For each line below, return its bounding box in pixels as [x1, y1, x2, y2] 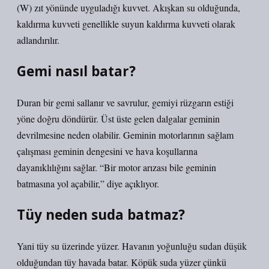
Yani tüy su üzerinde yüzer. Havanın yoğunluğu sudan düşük [17, 240, 247, 252]
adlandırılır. [17, 34, 59, 46]
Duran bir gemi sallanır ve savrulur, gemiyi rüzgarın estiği [17, 96, 234, 109]
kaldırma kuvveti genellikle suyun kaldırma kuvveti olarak [17, 17, 235, 30]
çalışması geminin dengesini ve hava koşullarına [17, 145, 198, 157]
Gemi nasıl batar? [17, 62, 136, 80]
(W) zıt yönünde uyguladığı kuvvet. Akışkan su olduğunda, [17, 1, 240, 14]
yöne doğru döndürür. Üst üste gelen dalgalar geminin [17, 112, 220, 125]
